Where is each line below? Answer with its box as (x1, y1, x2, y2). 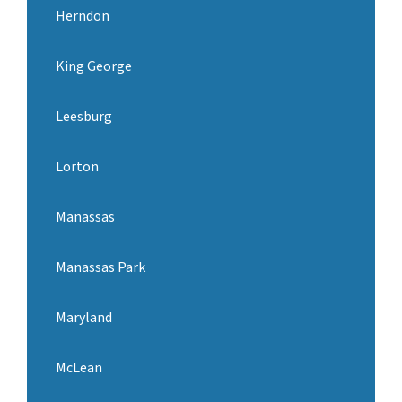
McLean (56, 358, 102, 379)
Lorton (56, 157, 99, 178)
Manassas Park (56, 258, 145, 278)
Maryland (56, 308, 112, 328)
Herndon (56, 6, 109, 27)
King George (56, 57, 132, 77)
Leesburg (56, 107, 112, 127)
